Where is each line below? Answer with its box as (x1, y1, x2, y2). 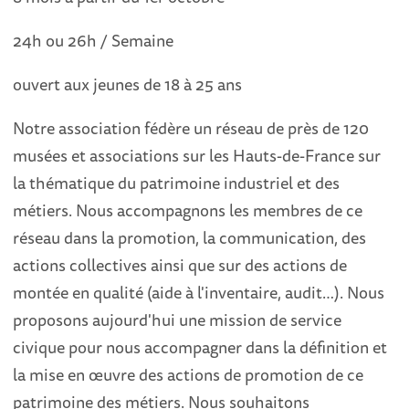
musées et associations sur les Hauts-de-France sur (13, 142, 382, 168)
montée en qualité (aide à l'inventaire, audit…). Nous (13, 279, 385, 305)
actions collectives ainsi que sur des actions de (13, 252, 348, 278)
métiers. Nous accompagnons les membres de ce (13, 197, 363, 223)
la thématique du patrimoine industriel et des (13, 170, 341, 195)
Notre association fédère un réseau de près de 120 (13, 115, 370, 141)
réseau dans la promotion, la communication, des (13, 225, 367, 250)
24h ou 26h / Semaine (13, 27, 174, 53)
